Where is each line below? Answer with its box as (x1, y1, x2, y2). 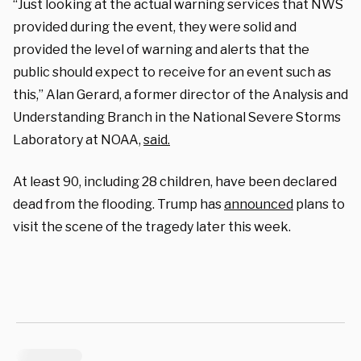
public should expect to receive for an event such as (13, 64, 331, 80)
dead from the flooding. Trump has (13, 196, 224, 212)
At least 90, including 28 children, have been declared (13, 173, 337, 189)
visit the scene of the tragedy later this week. (13, 218, 291, 234)
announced (224, 196, 293, 212)
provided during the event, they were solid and (13, 19, 297, 35)
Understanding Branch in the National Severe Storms (13, 109, 341, 125)
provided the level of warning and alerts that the (13, 41, 309, 57)
